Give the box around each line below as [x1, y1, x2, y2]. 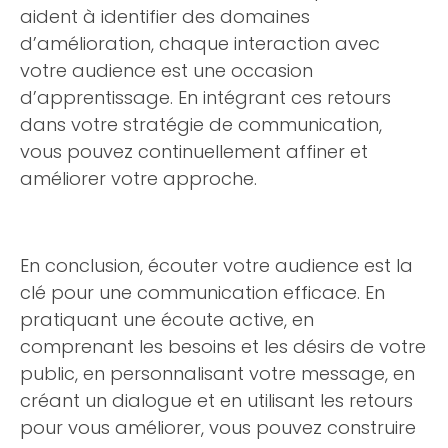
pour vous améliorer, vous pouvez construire [20, 415, 416, 440]
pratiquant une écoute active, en [20, 307, 314, 332]
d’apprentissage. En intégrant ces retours [20, 85, 391, 110]
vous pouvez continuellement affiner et [20, 139, 368, 164]
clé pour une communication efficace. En [20, 280, 385, 305]
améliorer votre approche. [20, 166, 257, 191]
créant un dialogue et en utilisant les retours [20, 388, 413, 413]
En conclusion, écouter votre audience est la [20, 253, 413, 278]
